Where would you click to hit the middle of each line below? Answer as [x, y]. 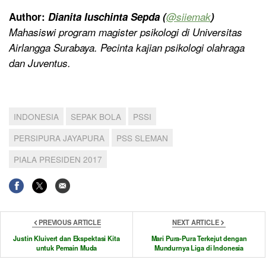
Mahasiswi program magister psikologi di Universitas [126, 32]
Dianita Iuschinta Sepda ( [107, 17]
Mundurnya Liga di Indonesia [199, 247]
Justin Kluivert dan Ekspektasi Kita [66, 238]
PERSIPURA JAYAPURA [59, 138]
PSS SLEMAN [142, 138]
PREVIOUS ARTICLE [70, 222]
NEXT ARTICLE [196, 222]
